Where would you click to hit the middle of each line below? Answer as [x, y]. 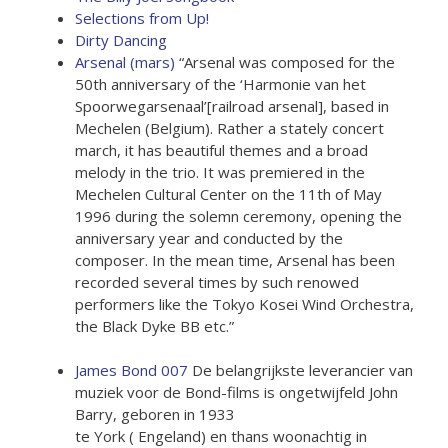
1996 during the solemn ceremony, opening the [238, 215]
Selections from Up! [142, 17]
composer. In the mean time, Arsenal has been [235, 259]
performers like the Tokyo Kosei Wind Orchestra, [244, 303]
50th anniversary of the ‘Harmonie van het [220, 83]
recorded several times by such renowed [217, 281]
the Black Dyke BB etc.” [154, 325]
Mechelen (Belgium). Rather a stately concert [229, 127]
